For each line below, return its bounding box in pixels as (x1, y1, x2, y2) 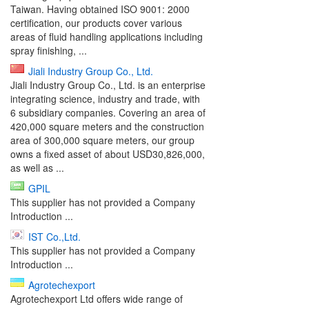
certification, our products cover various (10, 16, 182, 30)
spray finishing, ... (10, 43, 87, 57)
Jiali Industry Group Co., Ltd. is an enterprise (10, 78, 206, 92)
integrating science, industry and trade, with (10, 92, 200, 106)
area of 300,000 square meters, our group (10, 133, 195, 147)
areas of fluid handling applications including (10, 30, 203, 43)
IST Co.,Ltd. (28, 230, 81, 243)
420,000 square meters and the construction (10, 119, 204, 133)
